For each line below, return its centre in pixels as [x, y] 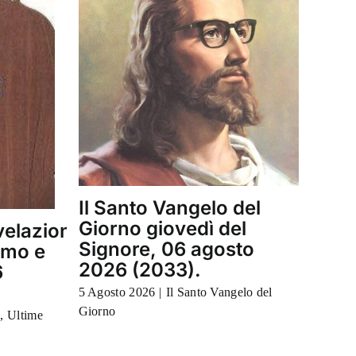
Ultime [25, 315]
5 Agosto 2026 [117, 292]
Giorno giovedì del [162, 228]
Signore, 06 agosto [166, 249]
